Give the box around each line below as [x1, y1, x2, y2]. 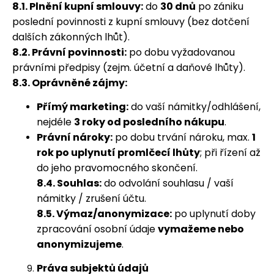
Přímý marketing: [37, 100, 128, 114]
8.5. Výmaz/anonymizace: [37, 207, 172, 221]
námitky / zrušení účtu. [37, 191, 146, 206]
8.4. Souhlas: [37, 176, 102, 190]
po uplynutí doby [172, 207, 256, 221]
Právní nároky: [37, 130, 113, 144]
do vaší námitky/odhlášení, [128, 100, 261, 114]
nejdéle [37, 115, 74, 129]
